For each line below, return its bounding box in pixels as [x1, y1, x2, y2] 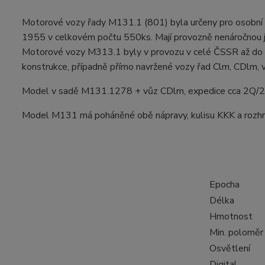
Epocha [209, 178, 240, 192]
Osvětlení [209, 242, 250, 256]
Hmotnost [209, 210, 253, 224]
